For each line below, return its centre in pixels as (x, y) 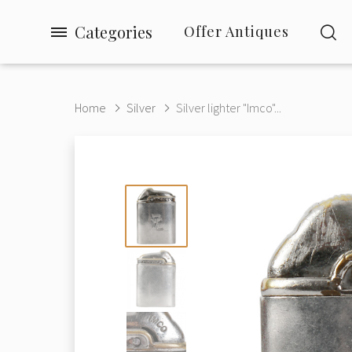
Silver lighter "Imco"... (229, 108)
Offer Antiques (236, 32)
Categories (114, 31)
